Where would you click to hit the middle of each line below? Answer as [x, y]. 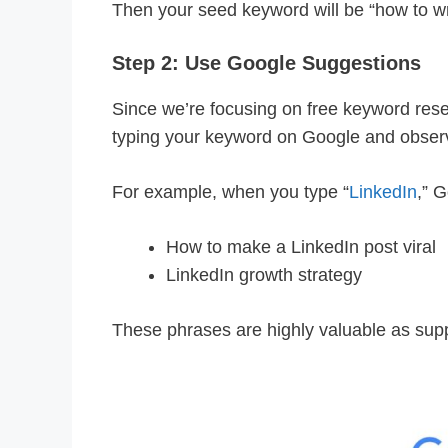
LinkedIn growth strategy [264, 275]
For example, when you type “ [230, 192]
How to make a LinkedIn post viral [301, 247]
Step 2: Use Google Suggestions [266, 63]
